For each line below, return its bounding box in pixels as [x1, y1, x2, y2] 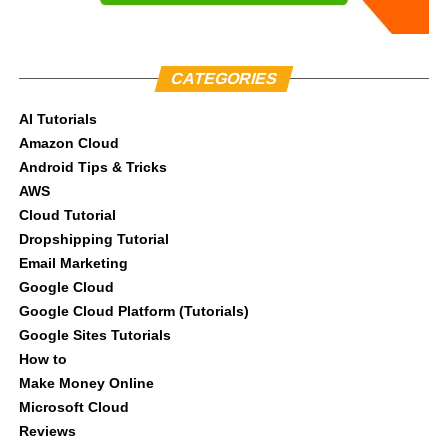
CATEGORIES [168, 70, 280, 88]
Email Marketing [18, 255, 128, 272]
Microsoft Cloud [18, 399, 129, 416]
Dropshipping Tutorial [18, 231, 169, 248]
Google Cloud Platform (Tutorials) [18, 303, 249, 320]
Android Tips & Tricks [18, 159, 167, 176]
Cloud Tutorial [18, 207, 116, 224]
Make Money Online [18, 375, 154, 392]
